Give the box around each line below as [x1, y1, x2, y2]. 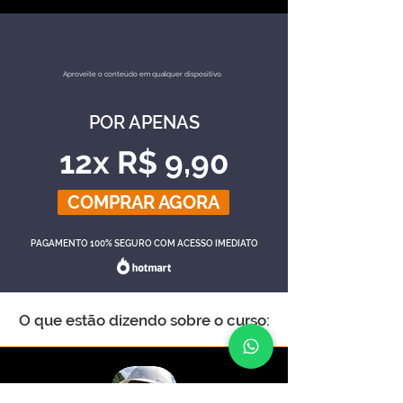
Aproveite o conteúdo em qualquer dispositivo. [63, 69, 223, 78]
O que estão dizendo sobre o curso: [18, 311, 270, 329]
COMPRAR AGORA [67, 192, 219, 213]
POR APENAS [88, 112, 200, 133]
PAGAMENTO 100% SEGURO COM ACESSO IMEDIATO [30, 238, 258, 248]
